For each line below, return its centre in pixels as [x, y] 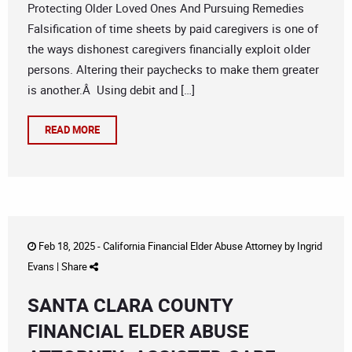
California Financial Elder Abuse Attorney [192, 246]
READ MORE [72, 130]
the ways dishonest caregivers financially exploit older [169, 49]
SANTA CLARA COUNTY [130, 305]
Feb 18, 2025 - [70, 246]
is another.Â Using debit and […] [111, 90]
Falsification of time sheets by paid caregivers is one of [173, 29]
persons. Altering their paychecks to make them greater [173, 70]
